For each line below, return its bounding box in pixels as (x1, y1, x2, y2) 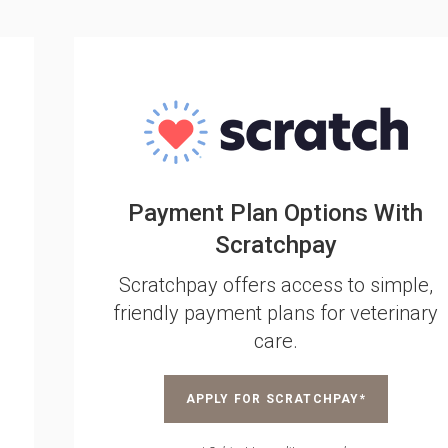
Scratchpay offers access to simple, (118, 273, 433, 297)
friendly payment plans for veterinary (113, 301, 439, 325)
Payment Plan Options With (128, 199, 424, 227)
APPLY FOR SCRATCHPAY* (185, 392, 366, 406)
